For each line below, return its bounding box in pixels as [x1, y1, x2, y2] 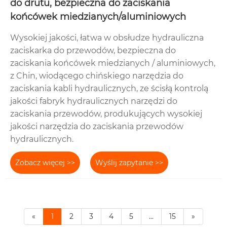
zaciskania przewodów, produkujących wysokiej [10, 109, 202, 119]
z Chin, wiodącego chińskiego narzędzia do [10, 71, 183, 81]
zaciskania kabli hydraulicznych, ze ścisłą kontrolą [10, 84, 208, 94]
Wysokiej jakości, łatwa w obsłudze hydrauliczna [10, 33, 204, 43]
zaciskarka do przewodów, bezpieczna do [10, 46, 176, 56]
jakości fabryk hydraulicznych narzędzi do [10, 96, 177, 106]
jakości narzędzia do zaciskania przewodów [10, 122, 183, 132]
